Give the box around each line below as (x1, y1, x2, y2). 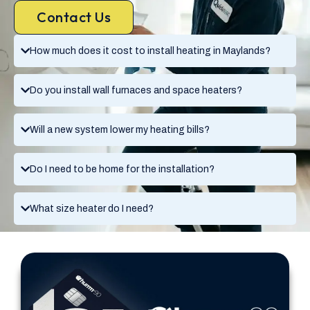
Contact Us (37, 8, 111, 26)
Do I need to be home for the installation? (30, 163, 215, 174)
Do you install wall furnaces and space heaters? (30, 84, 242, 95)
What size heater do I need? (30, 203, 154, 214)
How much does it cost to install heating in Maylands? (30, 45, 271, 56)
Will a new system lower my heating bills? (30, 124, 210, 135)
